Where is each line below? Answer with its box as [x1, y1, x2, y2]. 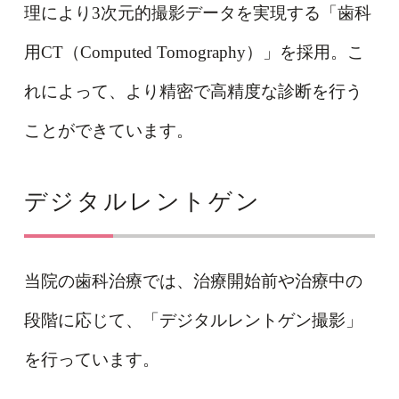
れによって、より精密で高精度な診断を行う [23, 81, 362, 101]
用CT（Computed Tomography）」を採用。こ [23, 42, 364, 61]
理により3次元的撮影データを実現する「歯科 [23, 3, 371, 22]
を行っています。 [23, 349, 159, 369]
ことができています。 [23, 120, 193, 140]
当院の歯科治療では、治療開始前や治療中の [23, 271, 362, 290]
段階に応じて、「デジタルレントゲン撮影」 [23, 310, 362, 330]
